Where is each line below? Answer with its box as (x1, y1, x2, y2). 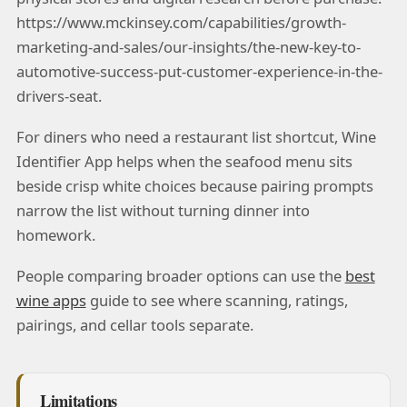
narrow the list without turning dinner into (15, 200, 310, 222)
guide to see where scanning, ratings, (85, 290, 348, 312)
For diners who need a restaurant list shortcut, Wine (15, 126, 376, 148)
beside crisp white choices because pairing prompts (15, 175, 373, 197)
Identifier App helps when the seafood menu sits (15, 151, 352, 173)
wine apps (15, 290, 86, 312)
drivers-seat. (15, 84, 102, 106)
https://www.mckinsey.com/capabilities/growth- (15, 11, 346, 33)
